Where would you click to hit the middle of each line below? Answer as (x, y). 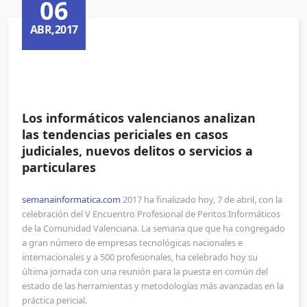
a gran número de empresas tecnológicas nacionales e (132, 243)
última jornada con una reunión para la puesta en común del (145, 271)
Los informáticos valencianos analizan (139, 118)
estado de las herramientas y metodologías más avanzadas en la (153, 286)
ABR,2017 (54, 29)
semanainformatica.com (71, 199)
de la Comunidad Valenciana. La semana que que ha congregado (153, 228)
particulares (59, 167)
